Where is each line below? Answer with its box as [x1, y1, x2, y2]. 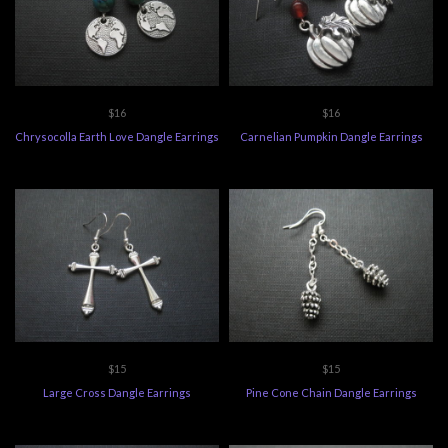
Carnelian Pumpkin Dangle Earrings [239, 129, 423, 143]
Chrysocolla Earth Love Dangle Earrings [15, 129, 219, 143]
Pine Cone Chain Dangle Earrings [245, 385, 417, 399]
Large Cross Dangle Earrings [43, 385, 191, 399]
